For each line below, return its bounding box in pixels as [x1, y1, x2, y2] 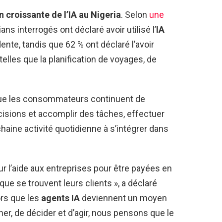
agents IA [41, 192, 80, 203]
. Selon [121, 9, 149, 20]
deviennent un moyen [80, 192, 167, 203]
